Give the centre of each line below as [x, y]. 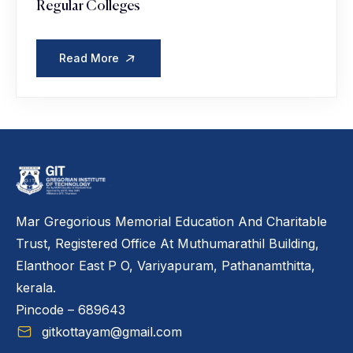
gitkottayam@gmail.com [111, 332]
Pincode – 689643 [71, 310]
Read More [91, 58]
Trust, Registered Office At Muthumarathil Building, [167, 244]
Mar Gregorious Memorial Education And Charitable [171, 222]
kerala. [36, 288]
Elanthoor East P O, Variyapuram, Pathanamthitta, [165, 266]
